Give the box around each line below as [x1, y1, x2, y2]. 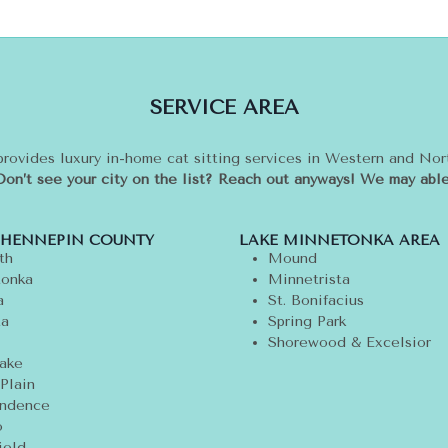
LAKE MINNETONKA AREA [239, 232, 440, 250]
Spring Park [267, 313, 346, 331]
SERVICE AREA [149, 96, 299, 120]
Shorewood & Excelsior [267, 334, 431, 352]
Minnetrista [267, 271, 350, 289]
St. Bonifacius [267, 292, 364, 310]
